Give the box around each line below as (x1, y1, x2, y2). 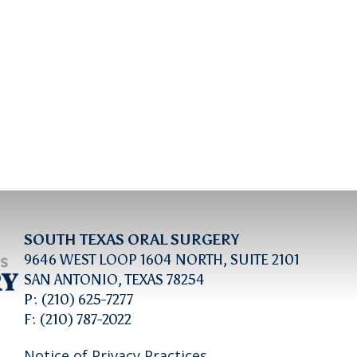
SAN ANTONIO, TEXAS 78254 (24, 271, 206, 288)
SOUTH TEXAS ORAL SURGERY (24, 231, 240, 249)
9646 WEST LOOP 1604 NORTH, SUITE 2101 (24, 251, 300, 269)
